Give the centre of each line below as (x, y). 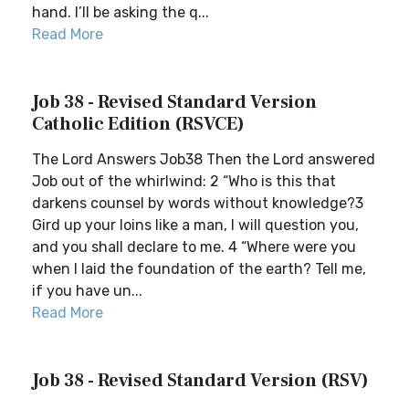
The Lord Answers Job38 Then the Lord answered (204, 159)
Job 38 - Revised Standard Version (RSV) (200, 381)
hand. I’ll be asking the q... (121, 12)
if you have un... (87, 291)
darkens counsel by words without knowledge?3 (198, 203)
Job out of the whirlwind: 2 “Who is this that (184, 181)
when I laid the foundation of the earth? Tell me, (199, 269)
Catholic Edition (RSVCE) (138, 124)
